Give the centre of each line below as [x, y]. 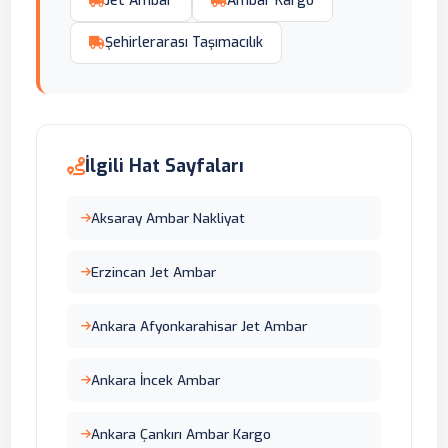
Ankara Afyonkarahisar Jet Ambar [199, 326]
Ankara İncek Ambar [156, 380]
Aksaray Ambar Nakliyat [168, 218]
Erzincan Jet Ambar [154, 272]
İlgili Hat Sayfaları [165, 166]
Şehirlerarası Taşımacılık [184, 43]
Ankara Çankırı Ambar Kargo [181, 434]
